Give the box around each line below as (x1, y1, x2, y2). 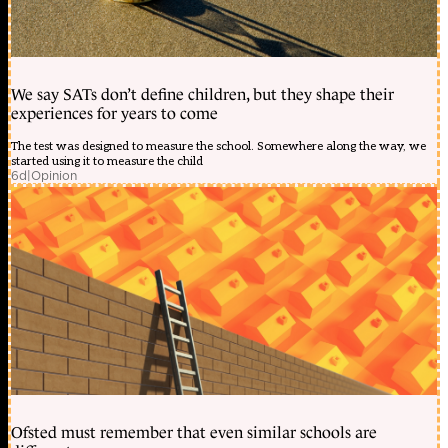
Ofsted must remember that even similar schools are (11, 424, 377, 442)
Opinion (31, 167, 77, 185)
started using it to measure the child (11, 154, 203, 170)
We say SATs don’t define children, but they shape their (11, 86, 394, 104)
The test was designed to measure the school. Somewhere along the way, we (11, 139, 426, 155)
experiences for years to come (11, 105, 218, 123)
